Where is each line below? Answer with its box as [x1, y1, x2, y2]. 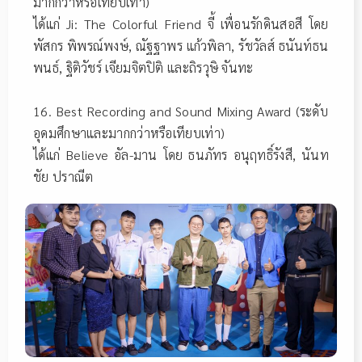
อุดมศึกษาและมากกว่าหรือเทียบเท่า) [33, 124, 225, 141]
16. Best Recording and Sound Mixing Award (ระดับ [33, 102, 329, 120]
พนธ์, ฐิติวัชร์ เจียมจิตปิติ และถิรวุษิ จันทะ [33, 58, 254, 76]
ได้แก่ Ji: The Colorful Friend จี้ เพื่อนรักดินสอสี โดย [33, 15, 329, 32]
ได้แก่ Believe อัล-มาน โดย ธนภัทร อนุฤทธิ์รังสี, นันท [33, 145, 329, 163]
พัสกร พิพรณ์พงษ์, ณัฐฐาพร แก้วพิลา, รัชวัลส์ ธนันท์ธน [33, 36, 329, 54]
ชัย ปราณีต [33, 167, 94, 185]
